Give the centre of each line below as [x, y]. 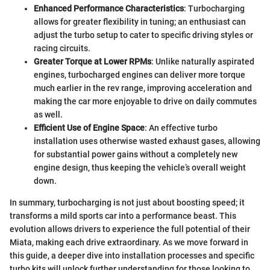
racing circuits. [62, 49]
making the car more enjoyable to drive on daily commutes [145, 102]
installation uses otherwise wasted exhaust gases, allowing [147, 141]
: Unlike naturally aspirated [203, 62]
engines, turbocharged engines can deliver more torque [140, 75]
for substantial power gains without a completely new [136, 155]
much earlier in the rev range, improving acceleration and [143, 88]
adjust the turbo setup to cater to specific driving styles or [143, 35]
